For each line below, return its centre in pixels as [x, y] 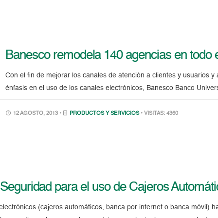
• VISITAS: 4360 [160, 113]
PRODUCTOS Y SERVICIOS [105, 113]
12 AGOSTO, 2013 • [37, 113]
